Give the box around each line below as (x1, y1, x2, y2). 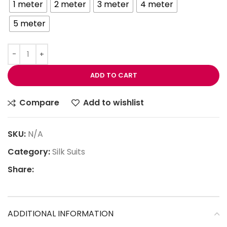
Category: (8, 146, 50, 158)
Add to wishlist (83, 97, 144, 109)
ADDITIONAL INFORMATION (8, 208, 113, 220)
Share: (8, 164, 34, 176)
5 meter (13, 18, 46, 30)
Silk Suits (52, 146, 85, 158)
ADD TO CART (90, 70, 137, 81)
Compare (19, 97, 60, 109)
